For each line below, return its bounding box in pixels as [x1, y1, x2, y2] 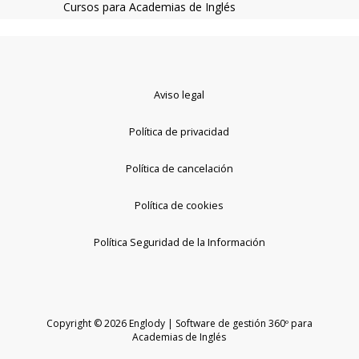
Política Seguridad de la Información [93, 234, 265, 249]
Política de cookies [135, 197, 224, 212]
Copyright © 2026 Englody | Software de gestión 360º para [46, 316, 313, 330]
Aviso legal [154, 87, 205, 102]
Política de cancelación [125, 160, 233, 175]
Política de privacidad [129, 123, 230, 139]
